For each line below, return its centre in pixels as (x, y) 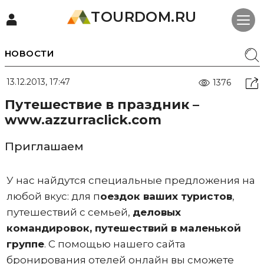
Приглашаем (44, 146)
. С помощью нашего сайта (115, 244)
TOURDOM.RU (144, 17)
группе (25, 244)
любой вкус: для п (53, 196)
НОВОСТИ (29, 53)
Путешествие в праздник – (102, 105)
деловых (156, 212)
